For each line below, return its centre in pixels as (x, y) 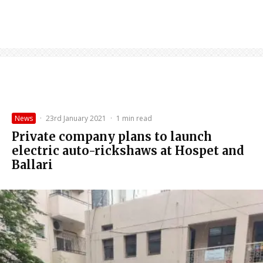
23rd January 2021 (76, 119)
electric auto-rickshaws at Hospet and (128, 151)
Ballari (32, 165)
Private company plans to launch (112, 137)
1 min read (134, 119)
